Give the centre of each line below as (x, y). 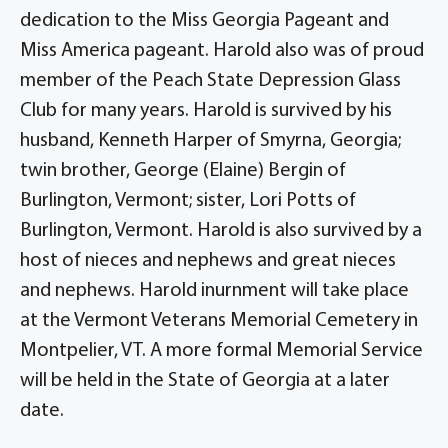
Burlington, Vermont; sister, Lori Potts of (188, 201)
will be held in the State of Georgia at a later (205, 381)
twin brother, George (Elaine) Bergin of (183, 171)
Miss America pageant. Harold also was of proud (222, 51)
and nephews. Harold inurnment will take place (214, 291)
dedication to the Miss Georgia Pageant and (204, 21)
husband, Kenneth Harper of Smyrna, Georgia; (210, 141)
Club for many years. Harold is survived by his (206, 111)
